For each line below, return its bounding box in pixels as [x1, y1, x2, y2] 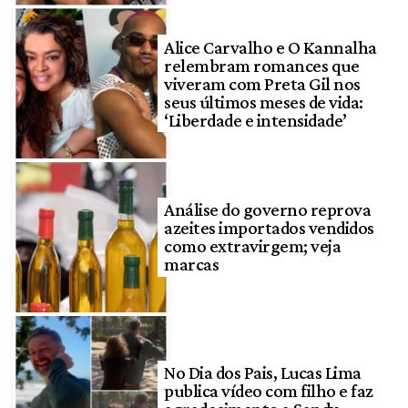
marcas [164, 254, 219, 275]
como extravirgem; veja [164, 236, 342, 257]
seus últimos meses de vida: [164, 91, 363, 112]
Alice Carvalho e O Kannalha [164, 36, 377, 57]
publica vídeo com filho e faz [164, 381, 373, 402]
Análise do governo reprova [164, 199, 372, 220]
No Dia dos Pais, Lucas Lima [164, 362, 362, 383]
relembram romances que [164, 55, 360, 76]
